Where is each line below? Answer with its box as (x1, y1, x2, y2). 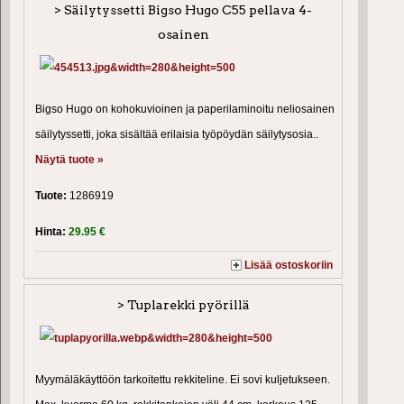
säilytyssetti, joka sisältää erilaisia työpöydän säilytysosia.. (35, 128, 318, 142)
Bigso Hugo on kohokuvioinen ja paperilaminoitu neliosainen (35, 103, 335, 116)
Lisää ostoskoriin (244, 259, 334, 272)
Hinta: (35, 225, 69, 239)
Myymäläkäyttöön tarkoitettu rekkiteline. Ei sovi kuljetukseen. (35, 373, 330, 386)
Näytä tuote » (35, 153, 104, 167)
